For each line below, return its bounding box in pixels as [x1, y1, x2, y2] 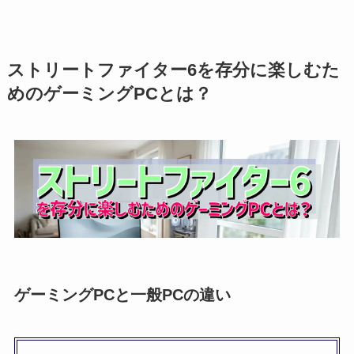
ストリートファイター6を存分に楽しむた [6, 61, 340, 81]
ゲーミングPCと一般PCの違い [13, 286, 231, 304]
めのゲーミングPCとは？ [6, 85, 212, 104]
